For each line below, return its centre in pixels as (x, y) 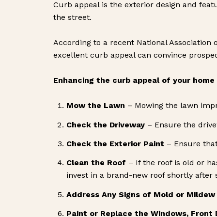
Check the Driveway (105, 124)
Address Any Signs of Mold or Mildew (140, 194)
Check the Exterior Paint (115, 143)
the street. (72, 17)
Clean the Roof (96, 163)
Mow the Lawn (95, 106)
